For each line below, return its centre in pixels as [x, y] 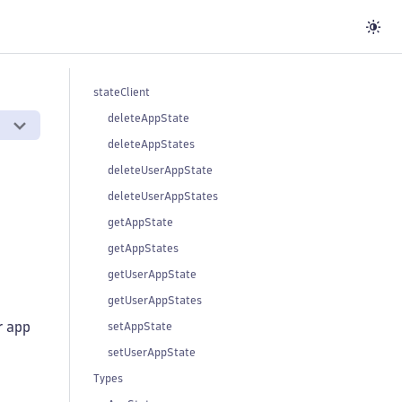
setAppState [140, 326]
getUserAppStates [155, 300]
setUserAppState [152, 352]
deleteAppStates [151, 144]
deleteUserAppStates [163, 196]
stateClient [122, 92]
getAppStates [143, 248]
